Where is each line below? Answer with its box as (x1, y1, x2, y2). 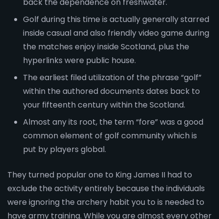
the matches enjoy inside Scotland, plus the (23, 41, 189, 52)
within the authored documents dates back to (23, 85, 200, 97)
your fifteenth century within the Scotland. (23, 99, 185, 110)
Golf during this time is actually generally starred (23, 13, 209, 25)
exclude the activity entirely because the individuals (7, 182, 205, 194)
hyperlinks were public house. (23, 54, 136, 66)
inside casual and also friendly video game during (23, 27, 209, 39)
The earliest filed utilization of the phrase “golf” (23, 71, 201, 83)
